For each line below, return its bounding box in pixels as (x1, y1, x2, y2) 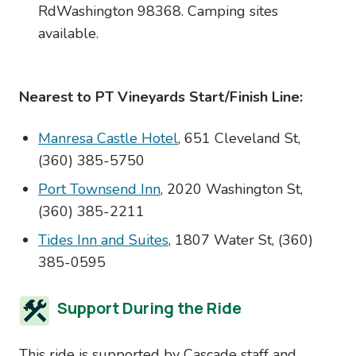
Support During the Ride (57, 297, 242, 319)
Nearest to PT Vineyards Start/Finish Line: (19, 87, 307, 106)
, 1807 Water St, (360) (168, 230, 313, 250)
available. (38, 24, 99, 43)
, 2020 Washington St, (161, 180, 303, 199)
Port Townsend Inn (38, 180, 161, 199)
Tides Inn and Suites (38, 230, 168, 250)
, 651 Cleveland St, (178, 129, 300, 148)
